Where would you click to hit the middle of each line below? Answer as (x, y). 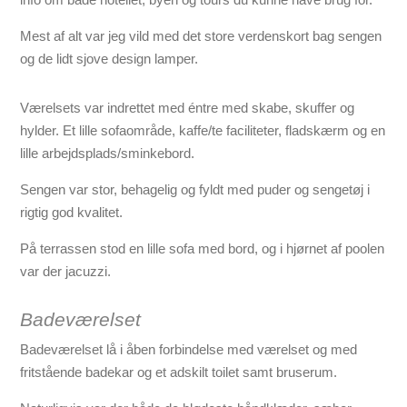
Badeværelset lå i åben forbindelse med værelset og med (189, 350)
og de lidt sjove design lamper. (109, 59)
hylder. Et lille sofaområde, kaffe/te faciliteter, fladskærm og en (203, 131)
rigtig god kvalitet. (72, 213)
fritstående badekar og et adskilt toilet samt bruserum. (179, 372)
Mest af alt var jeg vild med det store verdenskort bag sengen (201, 36)
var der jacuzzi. (66, 272)
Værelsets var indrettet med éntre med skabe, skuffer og (188, 108)
